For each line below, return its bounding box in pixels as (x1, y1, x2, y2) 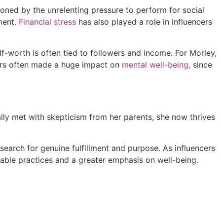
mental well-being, (122, 59, 190, 70)
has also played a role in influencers (76, 17, 212, 27)
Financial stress (19, 17, 76, 27)
